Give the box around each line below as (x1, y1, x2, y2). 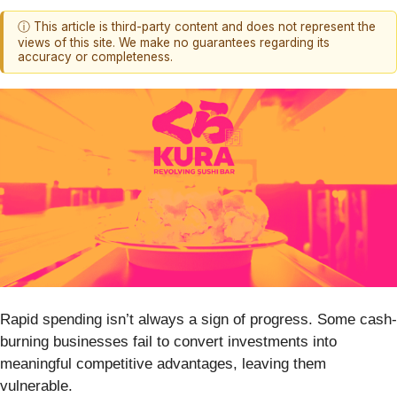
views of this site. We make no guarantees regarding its (18, 35, 330, 51)
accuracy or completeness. (18, 50, 173, 65)
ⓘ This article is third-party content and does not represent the (18, 19, 376, 35)
